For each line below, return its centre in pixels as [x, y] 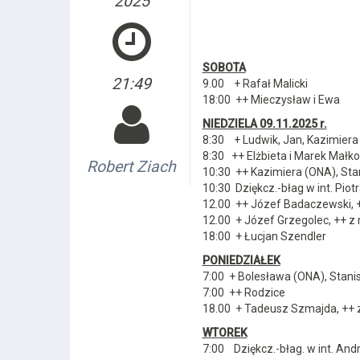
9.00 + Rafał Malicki [255, 84]
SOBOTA [224, 67]
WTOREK [225, 333]
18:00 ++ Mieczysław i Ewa [271, 100]
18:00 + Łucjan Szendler [264, 236]
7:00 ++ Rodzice [243, 292]
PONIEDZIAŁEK [241, 260]
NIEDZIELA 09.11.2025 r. [264, 124]
